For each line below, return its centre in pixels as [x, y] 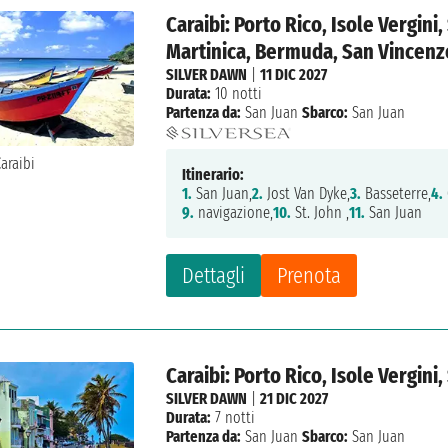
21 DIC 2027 [294, 399]
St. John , [320, 213]
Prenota [309, 276]
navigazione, [234, 213]
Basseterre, [396, 194]
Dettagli [214, 276]
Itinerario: [213, 175]
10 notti [237, 94]
